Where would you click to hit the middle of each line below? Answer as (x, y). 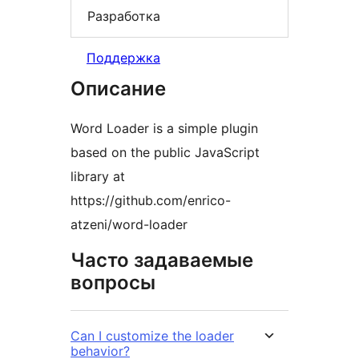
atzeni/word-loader (129, 225)
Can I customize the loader (152, 336)
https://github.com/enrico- (151, 201)
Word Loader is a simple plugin (164, 129)
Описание (118, 89)
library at (98, 177)
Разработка (124, 16)
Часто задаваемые (162, 260)
